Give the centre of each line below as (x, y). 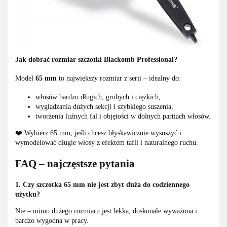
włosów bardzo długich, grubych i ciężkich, (98, 97)
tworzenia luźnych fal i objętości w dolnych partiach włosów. (123, 117)
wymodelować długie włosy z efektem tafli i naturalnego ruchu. (107, 143)
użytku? (28, 195)
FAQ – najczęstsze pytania (75, 163)
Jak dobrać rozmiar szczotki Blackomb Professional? (96, 60)
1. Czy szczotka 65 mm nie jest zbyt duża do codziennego (102, 185)
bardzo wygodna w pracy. (52, 221)
